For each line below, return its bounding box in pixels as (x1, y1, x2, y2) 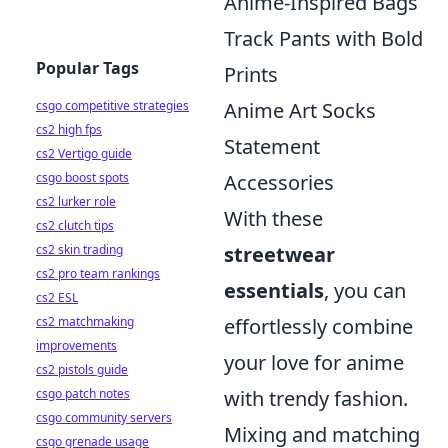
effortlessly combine (224, 313, 413, 341)
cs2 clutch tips (36, 217, 114, 234)
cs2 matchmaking (36, 313, 134, 330)
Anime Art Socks (224, 97, 376, 125)
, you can (324, 277, 406, 305)
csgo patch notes (36, 385, 130, 402)
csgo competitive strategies (36, 97, 189, 114)
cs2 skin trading (36, 241, 123, 258)
